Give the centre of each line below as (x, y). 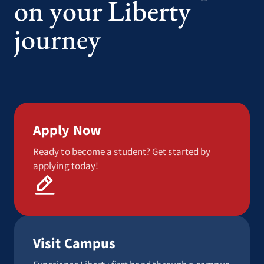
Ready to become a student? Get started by (122, 152)
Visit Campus (75, 244)
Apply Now (67, 131)
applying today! (66, 166)
